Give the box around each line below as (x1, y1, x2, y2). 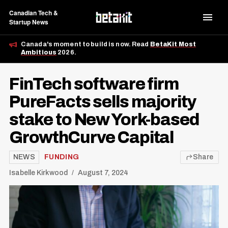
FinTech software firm (9, 75, 179, 93)
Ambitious (20, 49, 57, 56)
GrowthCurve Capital (9, 128, 174, 147)
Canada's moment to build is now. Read (20, 41, 150, 48)
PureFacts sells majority (9, 93, 196, 111)
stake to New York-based (9, 110, 199, 129)
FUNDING (44, 153, 79, 161)
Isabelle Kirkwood (9, 169, 68, 177)
